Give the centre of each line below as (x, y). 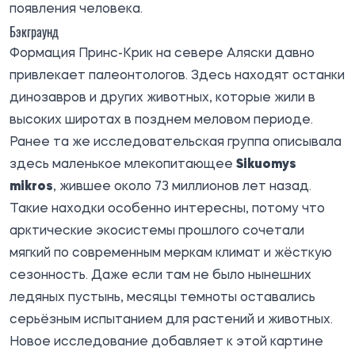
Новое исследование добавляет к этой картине (166, 342)
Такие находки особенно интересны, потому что (167, 209)
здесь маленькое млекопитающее (123, 164)
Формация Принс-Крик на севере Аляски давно (162, 53)
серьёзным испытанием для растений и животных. (171, 320)
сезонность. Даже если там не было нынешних (160, 275)
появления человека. (76, 9)
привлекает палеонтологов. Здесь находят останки (177, 76)
